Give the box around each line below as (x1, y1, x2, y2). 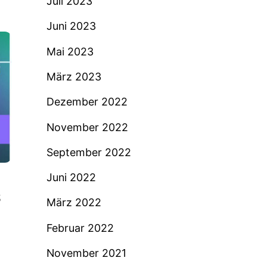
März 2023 (46, 70, 101, 83)
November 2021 (46, 246, 126, 259)
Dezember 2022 (46, 95, 128, 108)
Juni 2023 (46, 20, 96, 33)
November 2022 (46, 120, 128, 133)
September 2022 (46, 145, 131, 159)
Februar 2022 (46, 221, 114, 234)
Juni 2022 (46, 171, 96, 184)
